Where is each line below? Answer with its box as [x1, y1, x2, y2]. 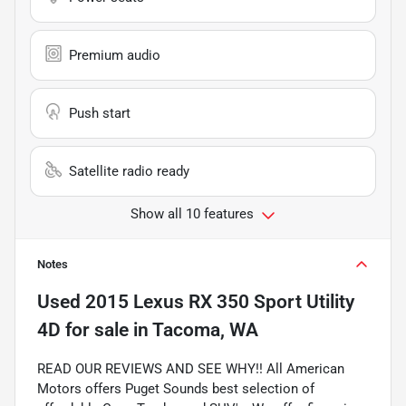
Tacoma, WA [152, 319, 258, 342]
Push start [69, 105, 130, 122]
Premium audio [69, 47, 160, 64]
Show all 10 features [130, 206, 254, 223]
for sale [61, 319, 129, 342]
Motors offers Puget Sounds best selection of [37, 381, 314, 398]
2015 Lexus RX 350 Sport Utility [85, 291, 354, 314]
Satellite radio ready [69, 163, 189, 180]
